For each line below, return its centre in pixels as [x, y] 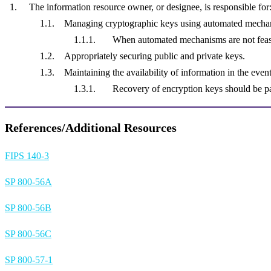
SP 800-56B [28, 207]
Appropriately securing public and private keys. [155, 56]
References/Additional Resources [91, 127]
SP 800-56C [28, 233]
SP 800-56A [28, 181]
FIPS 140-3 [27, 155]
